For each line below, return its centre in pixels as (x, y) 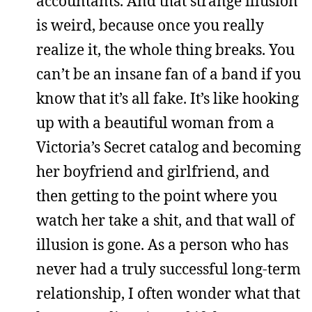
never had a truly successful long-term (169, 269)
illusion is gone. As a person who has (162, 244)
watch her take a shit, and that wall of (165, 220)
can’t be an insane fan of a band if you (169, 74)
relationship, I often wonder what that (168, 293)
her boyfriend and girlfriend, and (153, 171)
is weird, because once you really (150, 25)
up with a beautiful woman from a (155, 123)
